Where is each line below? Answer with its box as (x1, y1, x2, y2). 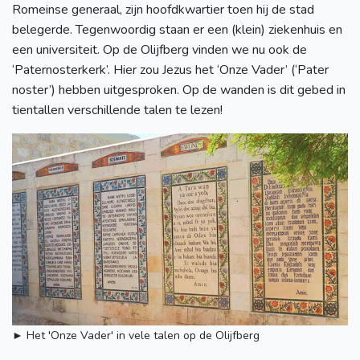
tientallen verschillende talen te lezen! (12, 100, 223, 119)
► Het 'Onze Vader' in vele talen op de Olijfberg (12, 327, 260, 343)
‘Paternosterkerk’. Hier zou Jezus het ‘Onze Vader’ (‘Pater (12, 60, 329, 79)
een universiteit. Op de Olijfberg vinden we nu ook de (12, 40, 307, 59)
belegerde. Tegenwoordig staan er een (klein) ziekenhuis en (12, 20, 342, 39)
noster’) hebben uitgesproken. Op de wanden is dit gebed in (12, 80, 346, 99)
